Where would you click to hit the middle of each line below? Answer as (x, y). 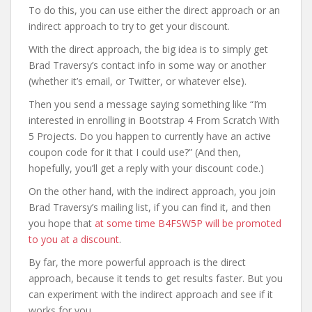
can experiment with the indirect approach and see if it (151, 294)
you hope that (62, 223)
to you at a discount (74, 239)
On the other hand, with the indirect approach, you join (152, 191)
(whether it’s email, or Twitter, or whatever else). (138, 81)
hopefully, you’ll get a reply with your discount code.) (146, 168)
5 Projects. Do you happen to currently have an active (150, 136)
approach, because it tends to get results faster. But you (156, 278)
